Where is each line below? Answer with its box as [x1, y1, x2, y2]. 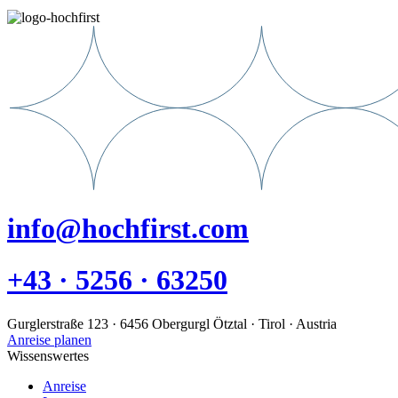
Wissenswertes [7, 347, 89, 363]
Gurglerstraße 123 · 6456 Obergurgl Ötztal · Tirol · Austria [7, 315, 337, 331]
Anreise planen [7, 331, 92, 347]
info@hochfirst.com [7, 212, 249, 244]
